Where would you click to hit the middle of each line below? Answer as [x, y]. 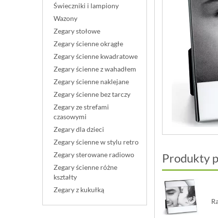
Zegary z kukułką [79, 190]
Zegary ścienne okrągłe [88, 44]
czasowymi [70, 117]
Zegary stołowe [77, 31]
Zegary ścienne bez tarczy [92, 94]
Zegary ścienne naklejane [91, 82]
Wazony [65, 18]
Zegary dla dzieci [79, 129]
